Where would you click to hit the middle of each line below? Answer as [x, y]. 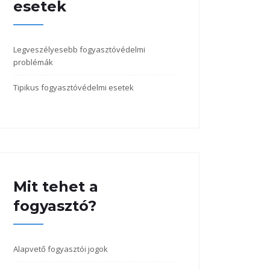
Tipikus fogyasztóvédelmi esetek [74, 87]
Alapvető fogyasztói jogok [61, 249]
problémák [33, 62]
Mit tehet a [56, 187]
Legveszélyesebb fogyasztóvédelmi [79, 49]
